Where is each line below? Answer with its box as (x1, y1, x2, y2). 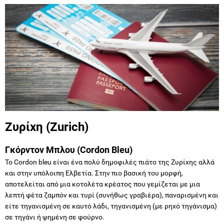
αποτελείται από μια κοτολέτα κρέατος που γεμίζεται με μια (5, 179, 200, 188)
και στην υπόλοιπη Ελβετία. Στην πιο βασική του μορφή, (5, 168, 183, 177)
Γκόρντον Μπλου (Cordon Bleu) (5, 144, 132, 155)
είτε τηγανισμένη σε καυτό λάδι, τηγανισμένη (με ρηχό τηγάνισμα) (5, 201, 217, 210)
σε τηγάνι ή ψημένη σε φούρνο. (5, 212, 104, 221)
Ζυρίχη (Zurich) (5, 119, 88, 134)
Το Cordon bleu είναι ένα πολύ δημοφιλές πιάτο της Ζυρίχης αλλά (5, 157, 214, 166)
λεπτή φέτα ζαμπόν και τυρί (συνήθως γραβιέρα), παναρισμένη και (5, 190, 218, 199)
